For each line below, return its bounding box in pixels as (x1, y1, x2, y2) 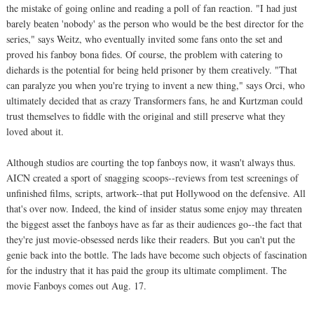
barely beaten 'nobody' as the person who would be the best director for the (6, 16, 303, 30)
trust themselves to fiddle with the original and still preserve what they (6, 109, 285, 123)
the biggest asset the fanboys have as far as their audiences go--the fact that (6, 217, 302, 231)
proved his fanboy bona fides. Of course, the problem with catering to (6, 47, 282, 61)
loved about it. (6, 124, 64, 138)
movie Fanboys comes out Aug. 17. (6, 278, 146, 292)
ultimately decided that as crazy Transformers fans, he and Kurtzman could (6, 93, 303, 107)
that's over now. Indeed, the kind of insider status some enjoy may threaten (6, 201, 302, 215)
